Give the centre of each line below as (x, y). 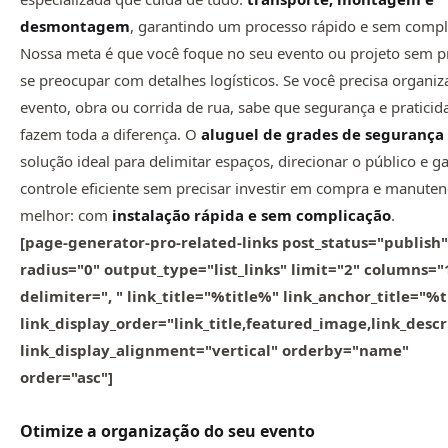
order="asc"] (66, 377)
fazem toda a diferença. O (110, 134)
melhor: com (66, 215)
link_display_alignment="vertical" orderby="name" (214, 350)
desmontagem (75, 26)
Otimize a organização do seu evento (167, 430)
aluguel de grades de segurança (322, 134)
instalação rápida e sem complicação (251, 215)
